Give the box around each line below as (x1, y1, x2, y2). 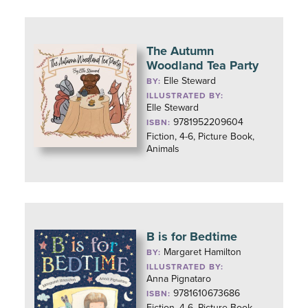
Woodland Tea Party (146, 58, 259, 73)
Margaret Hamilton (164, 246, 242, 258)
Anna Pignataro (146, 273, 212, 285)
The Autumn (146, 43, 214, 58)
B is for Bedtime (146, 229, 238, 244)
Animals (146, 143, 180, 155)
